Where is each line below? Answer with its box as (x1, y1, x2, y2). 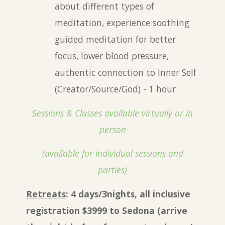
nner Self (160, 66, 197, 79)
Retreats (26, 188, 66, 200)
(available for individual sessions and (42, 147, 183, 160)
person (99, 123, 126, 136)
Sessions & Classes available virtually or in (32, 106, 193, 119)
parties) (98, 164, 127, 176)
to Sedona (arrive (107, 204, 188, 217)
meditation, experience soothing (55, 17, 190, 29)
